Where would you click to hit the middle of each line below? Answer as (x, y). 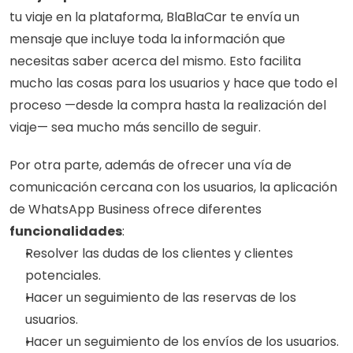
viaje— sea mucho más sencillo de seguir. (135, 127)
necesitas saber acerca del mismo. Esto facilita (155, 61)
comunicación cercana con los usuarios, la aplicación (173, 187)
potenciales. (63, 275)
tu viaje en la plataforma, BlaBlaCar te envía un (154, 17)
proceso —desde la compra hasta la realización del (168, 105)
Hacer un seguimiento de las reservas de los (161, 297)
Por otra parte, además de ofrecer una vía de (150, 165)
